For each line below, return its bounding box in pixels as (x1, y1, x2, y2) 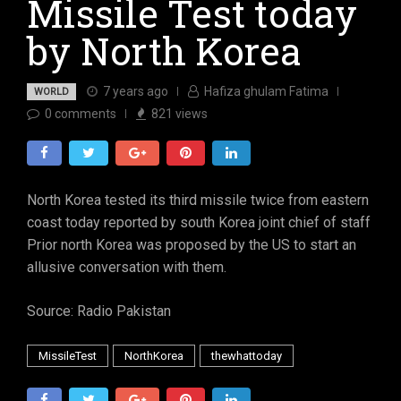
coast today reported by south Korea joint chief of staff (27, 214, 371, 231)
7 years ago (103, 83, 168, 98)
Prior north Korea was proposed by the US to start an (27, 236, 356, 253)
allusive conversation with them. (27, 259, 226, 276)
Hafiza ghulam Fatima (204, 83, 328, 98)
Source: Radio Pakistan (27, 303, 171, 320)
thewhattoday (211, 349, 282, 363)
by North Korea (27, 26, 303, 75)
